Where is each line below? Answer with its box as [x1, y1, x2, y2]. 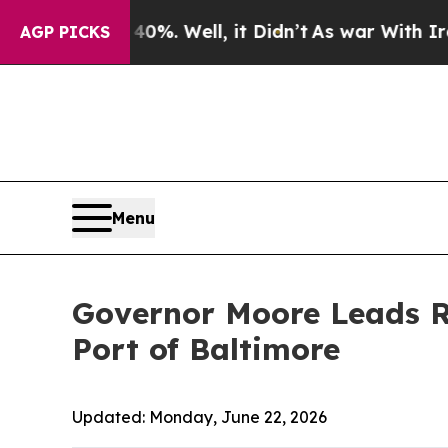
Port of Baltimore [72, 330, 340, 369]
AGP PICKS [20, 22, 110, 42]
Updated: [72, 407, 149, 428]
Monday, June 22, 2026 [149, 407, 327, 428]
